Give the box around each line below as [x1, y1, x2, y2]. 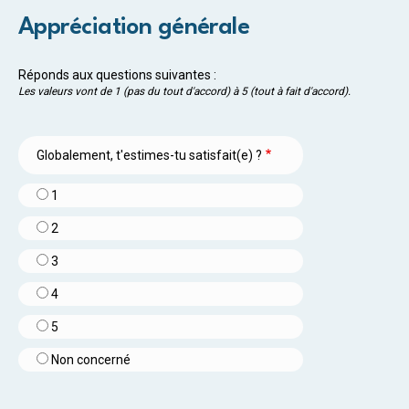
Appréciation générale [18, 15, 250, 39]
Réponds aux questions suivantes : [18, 67, 216, 82]
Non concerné [51, 351, 131, 367]
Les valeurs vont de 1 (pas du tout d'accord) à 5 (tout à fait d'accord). [18, 84, 351, 98]
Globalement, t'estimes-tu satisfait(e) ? [37, 147, 262, 163]
